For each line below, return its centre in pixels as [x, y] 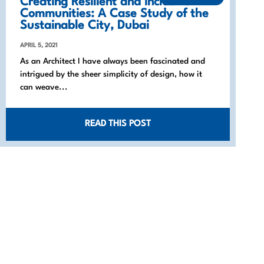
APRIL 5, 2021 [39, 45]
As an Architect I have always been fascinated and [113, 61]
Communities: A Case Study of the [114, 14]
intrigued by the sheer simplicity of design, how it [111, 74]
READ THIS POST [118, 124]
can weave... [44, 87]
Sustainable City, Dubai [85, 26]
